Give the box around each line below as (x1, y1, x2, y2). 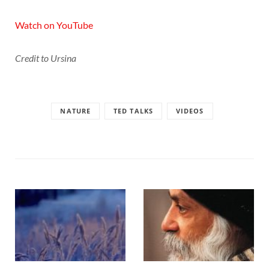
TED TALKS (113, 106, 153, 115)
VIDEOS (175, 106, 204, 115)
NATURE (60, 106, 91, 115)
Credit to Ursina (15, 52, 76, 64)
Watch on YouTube (15, 19, 93, 31)
